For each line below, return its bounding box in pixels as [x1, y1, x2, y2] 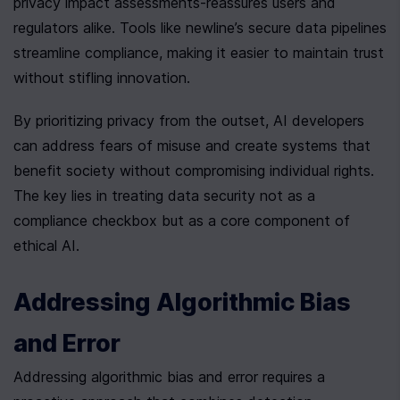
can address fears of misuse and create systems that [13, 137, 371, 155]
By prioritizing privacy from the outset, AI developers [13, 112, 364, 130]
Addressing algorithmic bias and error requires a [13, 368, 325, 387]
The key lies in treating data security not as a [13, 187, 315, 205]
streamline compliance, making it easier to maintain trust [13, 44, 384, 62]
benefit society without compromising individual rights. [13, 162, 374, 180]
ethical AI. [13, 237, 79, 255]
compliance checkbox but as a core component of [13, 212, 350, 230]
